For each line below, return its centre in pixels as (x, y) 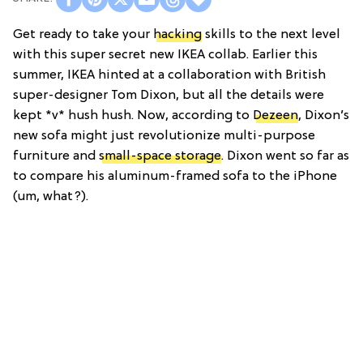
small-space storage (160, 156)
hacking (177, 34)
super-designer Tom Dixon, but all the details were (169, 95)
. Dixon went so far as (285, 156)
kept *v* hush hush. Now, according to (133, 115)
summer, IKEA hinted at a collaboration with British (169, 75)
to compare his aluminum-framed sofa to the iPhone (175, 176)
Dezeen (275, 115)
